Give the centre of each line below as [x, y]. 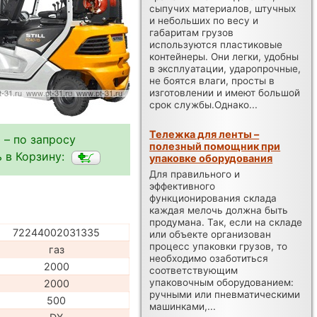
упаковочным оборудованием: [222, 282]
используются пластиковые [216, 44]
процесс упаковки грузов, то [219, 246]
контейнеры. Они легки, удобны [224, 56]
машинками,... [183, 306]
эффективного [183, 186]
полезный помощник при [215, 146]
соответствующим [194, 270]
